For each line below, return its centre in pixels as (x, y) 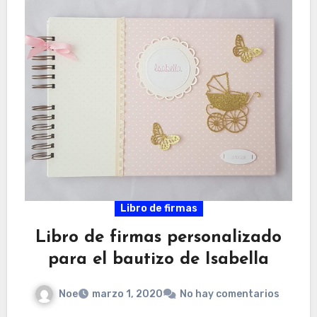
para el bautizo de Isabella (158, 259)
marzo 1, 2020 (127, 294)
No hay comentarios (230, 294)
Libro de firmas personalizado (158, 237)
